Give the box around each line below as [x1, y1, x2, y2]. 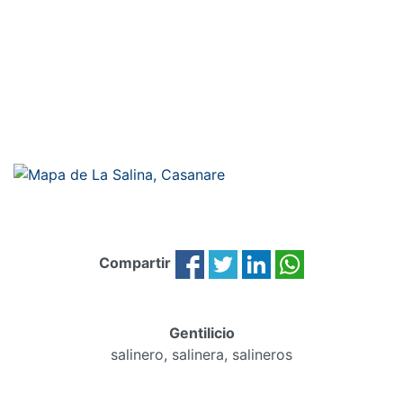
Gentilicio [168, 323, 235, 342]
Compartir [99, 254, 171, 272]
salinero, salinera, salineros [111, 345, 292, 363]
